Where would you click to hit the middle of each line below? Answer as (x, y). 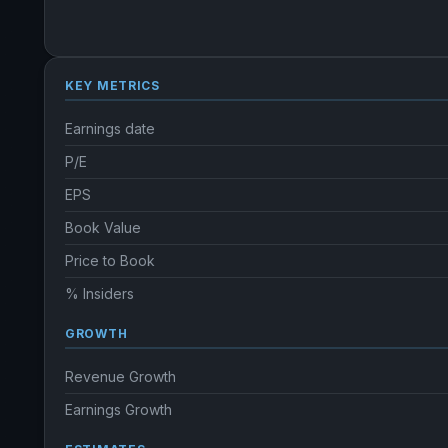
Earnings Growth (118, 409)
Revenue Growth (120, 376)
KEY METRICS (112, 85)
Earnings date (110, 128)
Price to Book (110, 260)
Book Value (103, 227)
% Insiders (99, 293)
